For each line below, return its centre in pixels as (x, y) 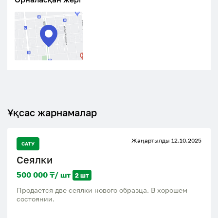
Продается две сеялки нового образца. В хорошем (102, 190)
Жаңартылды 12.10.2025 (166, 140)
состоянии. (36, 199)
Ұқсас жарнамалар (52, 112)
